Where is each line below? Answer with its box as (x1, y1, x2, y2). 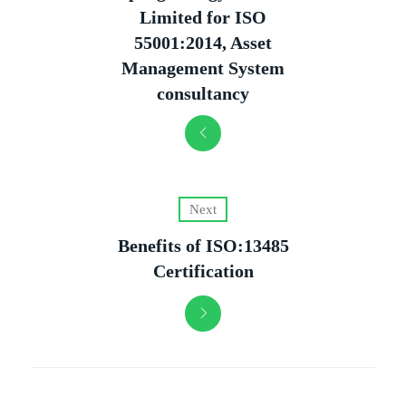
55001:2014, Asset (134, 32, 272, 53)
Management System (121, 57, 285, 78)
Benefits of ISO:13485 (117, 235, 289, 256)
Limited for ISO (140, 6, 266, 27)
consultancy (157, 82, 249, 103)
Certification (152, 260, 254, 281)
